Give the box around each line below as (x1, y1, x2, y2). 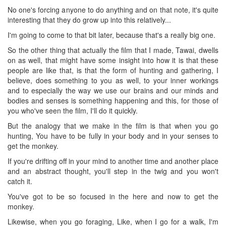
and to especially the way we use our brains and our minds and (8, 85, 218, 95)
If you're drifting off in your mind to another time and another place (8, 155, 218, 166)
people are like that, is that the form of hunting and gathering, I (8, 65, 218, 75)
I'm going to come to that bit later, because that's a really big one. (8, 29, 215, 40)
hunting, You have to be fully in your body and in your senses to (8, 130, 218, 141)
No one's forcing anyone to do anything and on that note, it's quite (8, 4, 218, 15)
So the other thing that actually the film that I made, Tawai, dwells (8, 44, 218, 55)
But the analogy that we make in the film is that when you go (8, 120, 218, 131)
